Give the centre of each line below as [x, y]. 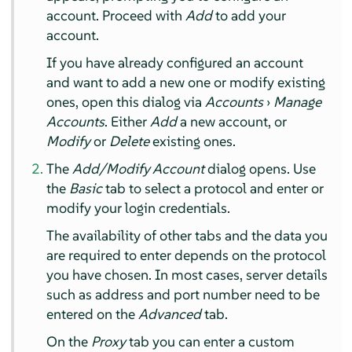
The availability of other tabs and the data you [187, 235]
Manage [298, 101]
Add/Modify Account [139, 168]
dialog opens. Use [260, 168]
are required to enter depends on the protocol [187, 255]
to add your [249, 15]
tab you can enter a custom [211, 341]
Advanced [170, 313]
